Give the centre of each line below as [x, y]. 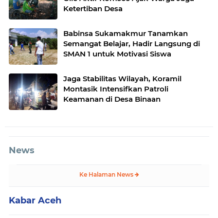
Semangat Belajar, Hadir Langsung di [132, 44]
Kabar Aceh [35, 201]
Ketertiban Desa [93, 9]
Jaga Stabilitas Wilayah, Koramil [122, 79]
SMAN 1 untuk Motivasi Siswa [117, 54]
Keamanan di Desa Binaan [112, 99]
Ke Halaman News [107, 175]
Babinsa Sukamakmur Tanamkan [126, 34]
